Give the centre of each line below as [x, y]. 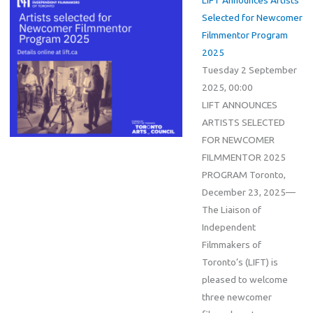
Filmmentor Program [245, 35]
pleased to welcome [245, 279]
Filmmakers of [231, 244]
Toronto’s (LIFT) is [240, 262]
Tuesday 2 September [249, 70]
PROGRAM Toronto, [243, 174]
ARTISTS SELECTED [243, 122]
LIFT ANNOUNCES [239, 104]
